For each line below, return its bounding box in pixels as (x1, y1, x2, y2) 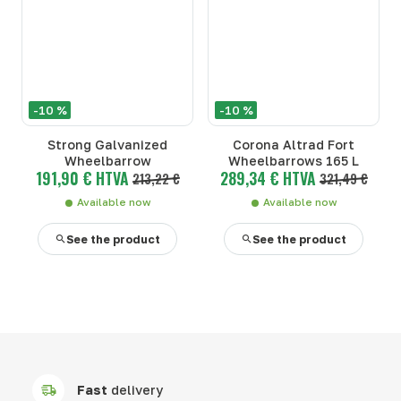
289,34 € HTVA (219, 166, 316, 191)
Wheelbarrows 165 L (228, 153, 359, 169)
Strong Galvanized (47, 137, 167, 153)
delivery (107, 382, 164, 398)
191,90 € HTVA (35, 166, 129, 191)
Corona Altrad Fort (233, 137, 354, 153)
